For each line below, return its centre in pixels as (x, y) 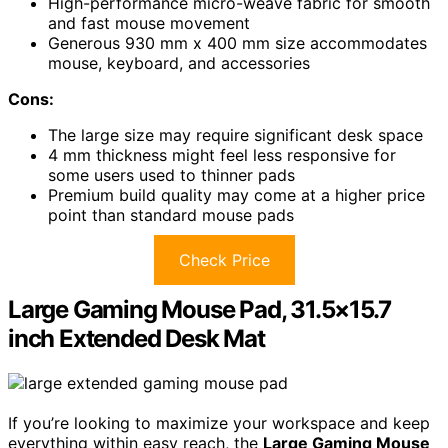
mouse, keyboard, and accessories (179, 63)
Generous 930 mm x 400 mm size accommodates (237, 43)
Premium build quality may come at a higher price (236, 195)
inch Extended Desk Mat (136, 339)
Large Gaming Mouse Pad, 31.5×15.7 (199, 310)
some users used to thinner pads (171, 175)
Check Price (224, 260)
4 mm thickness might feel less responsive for (222, 155)
